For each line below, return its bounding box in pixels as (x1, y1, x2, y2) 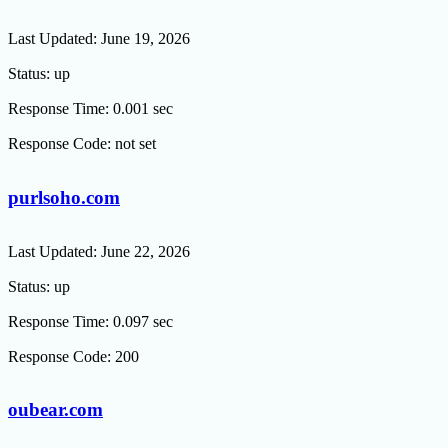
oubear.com (8, 399, 103, 421)
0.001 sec (113, 100, 173, 118)
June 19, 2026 (101, 30, 190, 48)
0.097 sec (113, 312, 173, 330)
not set (115, 135, 156, 153)
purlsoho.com (8, 187, 120, 209)
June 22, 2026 (101, 242, 190, 260)
